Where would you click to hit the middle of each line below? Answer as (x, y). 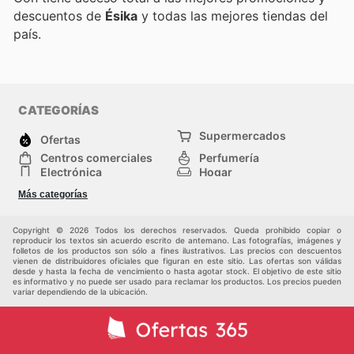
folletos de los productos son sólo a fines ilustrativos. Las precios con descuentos (177, 250)
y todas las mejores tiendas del (233, 15)
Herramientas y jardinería (267, 186)
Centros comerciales (96, 157)
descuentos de (59, 15)
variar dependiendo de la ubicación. (80, 291)
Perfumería (229, 157)
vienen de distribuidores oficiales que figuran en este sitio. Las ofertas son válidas (177, 260)
